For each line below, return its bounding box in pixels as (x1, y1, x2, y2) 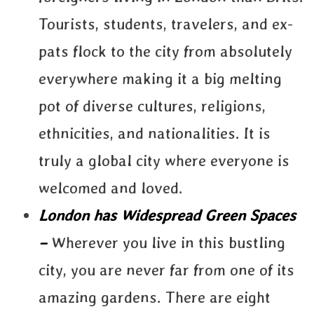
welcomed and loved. (39, 179, 183, 197)
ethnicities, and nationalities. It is (39, 124, 271, 142)
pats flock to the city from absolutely (39, 42, 292, 60)
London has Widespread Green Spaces (39, 206, 296, 224)
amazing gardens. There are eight (39, 288, 271, 306)
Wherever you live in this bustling (51, 233, 285, 252)
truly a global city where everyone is (39, 151, 289, 170)
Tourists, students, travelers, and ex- (39, 15, 293, 33)
